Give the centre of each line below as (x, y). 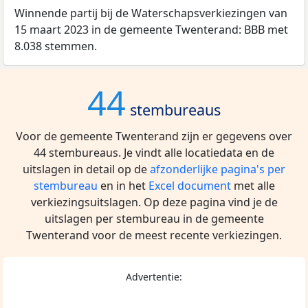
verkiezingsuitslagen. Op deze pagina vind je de (154, 202)
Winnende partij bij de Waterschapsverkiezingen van (151, 13)
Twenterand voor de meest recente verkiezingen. (154, 235)
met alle (253, 186)
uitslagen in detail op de (86, 169)
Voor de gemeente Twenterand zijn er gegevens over (154, 136)
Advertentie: (154, 277)
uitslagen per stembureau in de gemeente (154, 219)
